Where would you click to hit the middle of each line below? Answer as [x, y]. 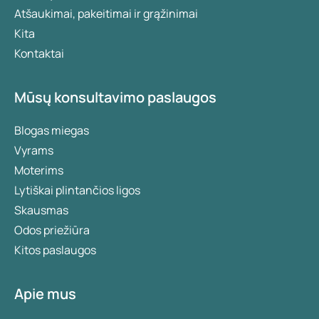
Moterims [39, 170]
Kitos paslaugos [55, 250]
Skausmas [41, 210]
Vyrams [34, 150]
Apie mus [45, 294]
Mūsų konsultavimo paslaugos [115, 97]
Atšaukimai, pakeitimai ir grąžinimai [106, 14]
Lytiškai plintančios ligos [77, 190]
